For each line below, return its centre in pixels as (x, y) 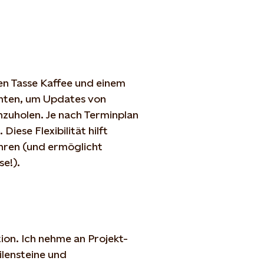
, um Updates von (63, 98)
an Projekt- (100, 238)
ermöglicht (75, 146)
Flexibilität (60, 130)
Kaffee (56, 82)
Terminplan (111, 114)
